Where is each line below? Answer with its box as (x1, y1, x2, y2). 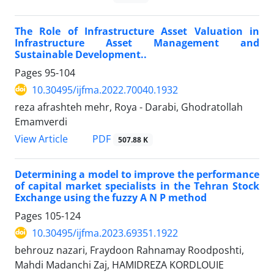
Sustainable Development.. (15, 47, 147, 61)
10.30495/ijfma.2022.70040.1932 (32, 83, 178, 97)
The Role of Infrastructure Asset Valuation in (15, 24, 259, 38)
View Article (15, 131, 68, 146)
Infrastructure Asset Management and (15, 35, 259, 50)
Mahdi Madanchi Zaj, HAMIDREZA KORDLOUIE (15, 257, 224, 272)
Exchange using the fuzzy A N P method (15, 190, 207, 204)
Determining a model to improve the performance (15, 167, 259, 181)
